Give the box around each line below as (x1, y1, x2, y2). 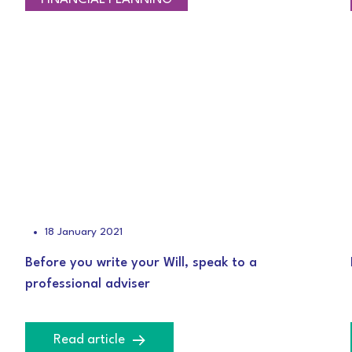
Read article (53, 333, 126, 346)
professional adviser (25, 277, 151, 291)
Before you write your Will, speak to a (25, 256, 258, 269)
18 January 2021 (45, 226, 123, 237)
